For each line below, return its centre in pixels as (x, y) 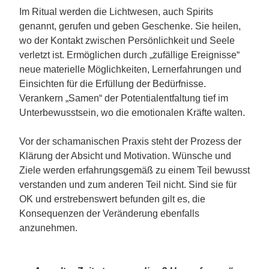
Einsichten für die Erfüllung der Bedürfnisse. (113, 83)
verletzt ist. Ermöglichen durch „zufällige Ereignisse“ (129, 55)
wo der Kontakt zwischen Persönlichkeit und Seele (127, 40)
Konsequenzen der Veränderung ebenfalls (109, 213)
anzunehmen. (48, 228)
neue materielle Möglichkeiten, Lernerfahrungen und (130, 69)
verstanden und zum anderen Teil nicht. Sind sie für (128, 184)
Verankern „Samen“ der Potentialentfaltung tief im (124, 98)
